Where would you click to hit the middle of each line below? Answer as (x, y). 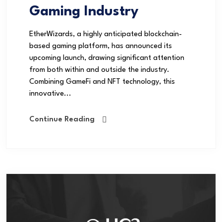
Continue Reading (62, 120)
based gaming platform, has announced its (101, 47)
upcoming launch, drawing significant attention (107, 58)
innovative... (50, 94)
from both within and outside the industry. (99, 70)
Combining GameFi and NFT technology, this (102, 82)
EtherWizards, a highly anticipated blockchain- (106, 35)
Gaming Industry (84, 12)
